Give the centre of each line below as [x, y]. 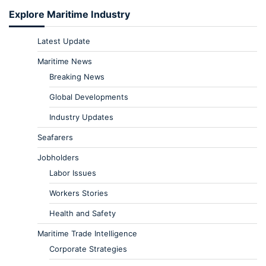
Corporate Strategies [88, 248]
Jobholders [58, 157]
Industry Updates [81, 117]
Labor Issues [73, 172]
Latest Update [64, 41]
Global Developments [89, 96]
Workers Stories [79, 193]
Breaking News [77, 76]
